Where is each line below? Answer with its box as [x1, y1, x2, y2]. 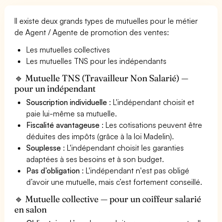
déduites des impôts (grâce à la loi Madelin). [26, 131, 174, 141]
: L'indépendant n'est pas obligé [80, 165, 190, 175]
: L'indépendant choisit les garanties [61, 142, 184, 153]
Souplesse [26, 142, 61, 153]
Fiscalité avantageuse [26, 119, 100, 130]
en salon [14, 203, 47, 215]
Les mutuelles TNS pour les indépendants [26, 55, 167, 66]
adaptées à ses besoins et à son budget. [26, 154, 165, 164]
